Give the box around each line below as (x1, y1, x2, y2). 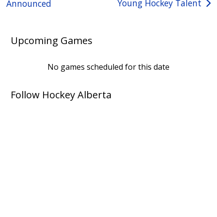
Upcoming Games (11, 34, 93, 47)
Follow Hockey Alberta (11, 88, 112, 101)
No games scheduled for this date (47, 62, 170, 73)
